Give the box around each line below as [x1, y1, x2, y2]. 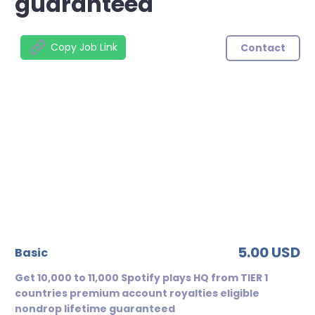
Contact [240, 41, 285, 55]
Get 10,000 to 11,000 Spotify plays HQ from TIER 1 [15, 271, 268, 285]
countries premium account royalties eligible [15, 286, 259, 300]
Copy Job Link [51, 40, 118, 55]
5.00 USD [238, 243, 300, 262]
